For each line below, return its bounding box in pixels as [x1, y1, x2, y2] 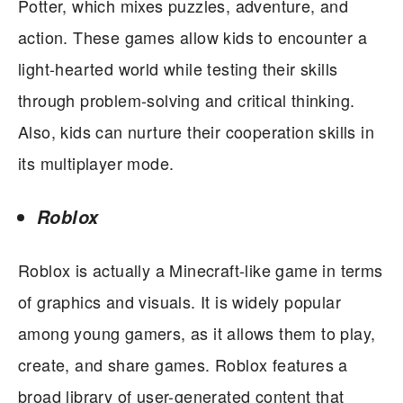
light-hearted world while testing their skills [18, 57, 338, 81]
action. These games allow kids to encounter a [18, 25, 367, 49]
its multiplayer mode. [18, 151, 175, 175]
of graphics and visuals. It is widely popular [18, 290, 341, 314]
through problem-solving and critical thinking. [18, 88, 355, 112]
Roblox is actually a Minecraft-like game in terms [18, 258, 383, 282]
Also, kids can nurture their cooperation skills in [18, 120, 374, 144]
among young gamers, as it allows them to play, [18, 321, 376, 345]
